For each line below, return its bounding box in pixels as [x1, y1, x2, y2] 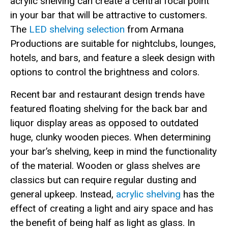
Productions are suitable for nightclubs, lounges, [10, 38, 216, 49]
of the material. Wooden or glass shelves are [10, 160, 200, 172]
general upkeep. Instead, [10, 188, 116, 200]
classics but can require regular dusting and [10, 174, 196, 186]
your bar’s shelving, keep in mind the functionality [10, 146, 217, 157]
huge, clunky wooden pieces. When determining [10, 131, 211, 143]
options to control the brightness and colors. [10, 66, 199, 78]
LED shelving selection [29, 23, 125, 35]
